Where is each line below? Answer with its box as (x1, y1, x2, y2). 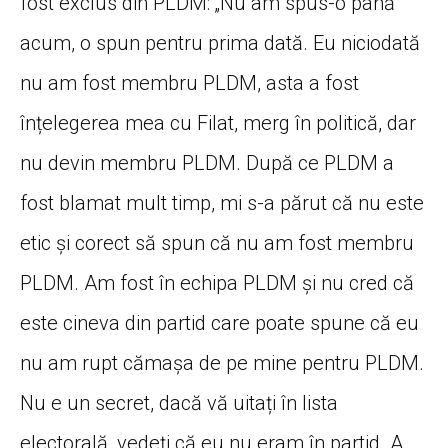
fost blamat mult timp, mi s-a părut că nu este (20, 190, 424, 215)
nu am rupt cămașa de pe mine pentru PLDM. (20, 350, 424, 375)
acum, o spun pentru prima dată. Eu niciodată (20, 30, 420, 55)
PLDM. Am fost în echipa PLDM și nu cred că (20, 270, 414, 295)
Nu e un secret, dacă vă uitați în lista (20, 390, 338, 415)
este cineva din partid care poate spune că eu (20, 310, 419, 335)
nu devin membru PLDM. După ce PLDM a (20, 150, 394, 175)
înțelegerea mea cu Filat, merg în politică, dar (20, 110, 416, 135)
